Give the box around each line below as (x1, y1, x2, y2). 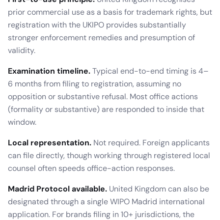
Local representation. (8, 137, 91, 148)
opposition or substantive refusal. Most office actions (8, 91, 198, 102)
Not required (93, 137, 139, 148)
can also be (166, 183, 209, 194)
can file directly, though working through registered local (8, 150, 210, 161)
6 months (8, 78, 42, 89)
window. (8, 116, 36, 127)
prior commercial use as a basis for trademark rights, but (8, 6, 212, 17)
